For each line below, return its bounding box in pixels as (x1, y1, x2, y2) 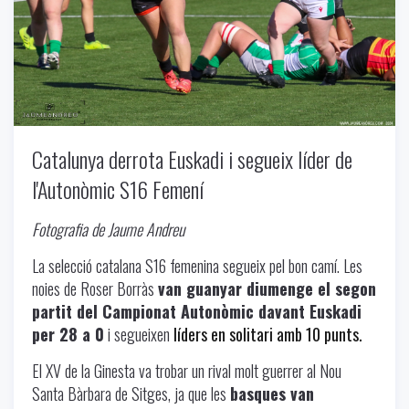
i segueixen (104, 321, 173, 346)
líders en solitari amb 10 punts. (173, 321, 362, 346)
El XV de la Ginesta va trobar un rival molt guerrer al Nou (32, 358, 341, 383)
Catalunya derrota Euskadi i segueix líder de (32, 142, 352, 175)
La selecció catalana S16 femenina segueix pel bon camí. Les (32, 253, 362, 278)
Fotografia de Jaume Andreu (32, 216, 184, 241)
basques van (230, 381, 314, 405)
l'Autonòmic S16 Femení (32, 172, 204, 205)
